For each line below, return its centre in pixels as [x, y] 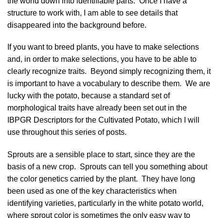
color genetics [44, 179]
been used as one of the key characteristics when [92, 191]
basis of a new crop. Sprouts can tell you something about [107, 167]
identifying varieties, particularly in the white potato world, [105, 203]
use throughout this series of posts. [67, 132]
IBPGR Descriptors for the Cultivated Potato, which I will [103, 120]
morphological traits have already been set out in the [97, 108]
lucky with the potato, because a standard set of [89, 96]
